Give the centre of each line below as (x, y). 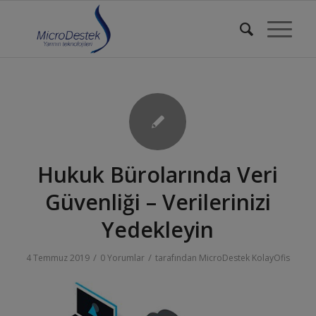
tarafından (177, 258)
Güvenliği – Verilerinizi (158, 202)
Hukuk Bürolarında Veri (158, 175)
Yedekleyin (158, 230)
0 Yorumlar (122, 258)
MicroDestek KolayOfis (244, 258)
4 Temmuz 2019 (57, 258)
